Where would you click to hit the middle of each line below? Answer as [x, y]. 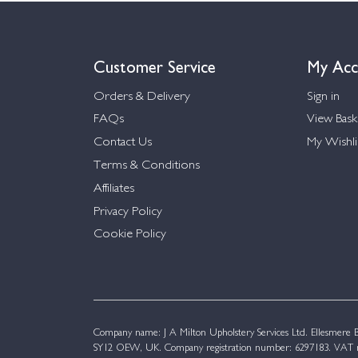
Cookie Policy [130, 235]
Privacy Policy [128, 212]
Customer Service [155, 65]
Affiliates [114, 189]
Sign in [323, 97]
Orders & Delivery [142, 97]
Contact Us [123, 143]
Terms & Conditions [147, 166]
